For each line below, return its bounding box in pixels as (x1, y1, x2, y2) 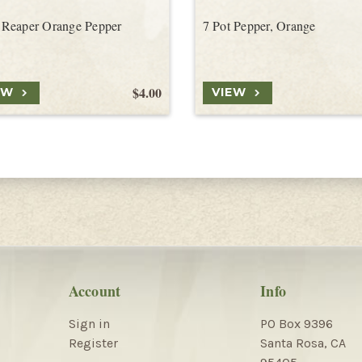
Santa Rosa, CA (260, 335, 346, 351)
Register (68, 335, 118, 351)
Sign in (68, 315, 110, 331)
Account (68, 280, 121, 301)
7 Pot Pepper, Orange (202, 16, 316, 34)
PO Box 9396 (260, 315, 333, 331)
